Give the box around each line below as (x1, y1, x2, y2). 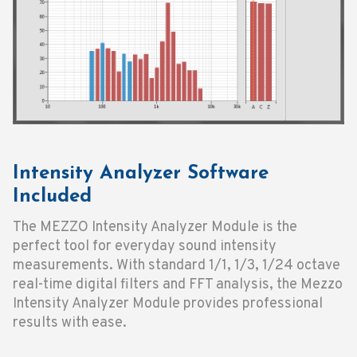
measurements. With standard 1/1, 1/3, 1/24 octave (13, 256, 340, 275)
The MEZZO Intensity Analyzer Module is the (13, 218, 297, 237)
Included (13, 186, 92, 206)
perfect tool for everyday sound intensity (13, 237, 277, 256)
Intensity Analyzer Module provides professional (13, 294, 323, 313)
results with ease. (13, 313, 127, 332)
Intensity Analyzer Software (13, 163, 269, 183)
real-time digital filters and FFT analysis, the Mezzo (13, 275, 343, 294)
